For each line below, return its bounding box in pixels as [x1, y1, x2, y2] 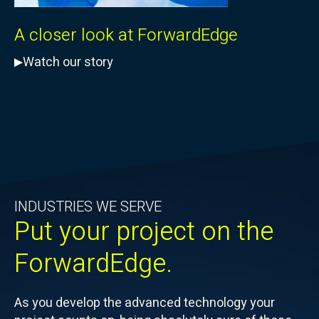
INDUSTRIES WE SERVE [14, 197, 162, 218]
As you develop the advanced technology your [14, 293, 275, 313]
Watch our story [23, 53, 113, 73]
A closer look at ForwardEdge [14, 23, 238, 48]
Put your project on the [14, 213, 273, 251]
